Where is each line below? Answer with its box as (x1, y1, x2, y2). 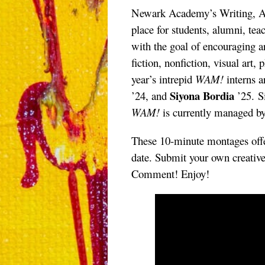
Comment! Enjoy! (131, 166, 209, 181)
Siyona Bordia (170, 88, 234, 104)
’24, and (131, 88, 170, 103)
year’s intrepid (131, 72, 195, 86)
